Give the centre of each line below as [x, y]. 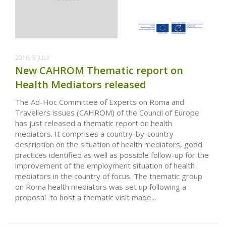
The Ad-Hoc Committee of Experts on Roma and [100, 102]
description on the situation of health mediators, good [109, 145]
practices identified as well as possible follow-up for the [112, 155]
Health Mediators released [81, 85]
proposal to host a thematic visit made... [86, 197]
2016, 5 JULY [33, 58]
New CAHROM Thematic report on [99, 71]
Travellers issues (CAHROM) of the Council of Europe [107, 113]
